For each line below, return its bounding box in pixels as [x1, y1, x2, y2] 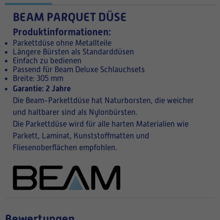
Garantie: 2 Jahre [13, 84, 71, 93]
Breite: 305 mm [13, 74, 63, 83]
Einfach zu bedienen [13, 56, 82, 65]
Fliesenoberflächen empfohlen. [13, 143, 117, 152]
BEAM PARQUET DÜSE [13, 10, 127, 24]
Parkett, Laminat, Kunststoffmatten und [13, 132, 149, 140]
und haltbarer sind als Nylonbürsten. [13, 108, 137, 117]
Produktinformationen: [13, 26, 111, 38]
